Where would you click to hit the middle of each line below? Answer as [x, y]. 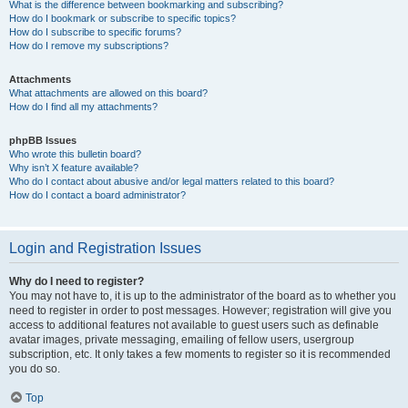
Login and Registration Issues [105, 248]
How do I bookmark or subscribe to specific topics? [122, 18]
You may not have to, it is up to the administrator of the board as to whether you [203, 296]
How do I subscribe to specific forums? [95, 32]
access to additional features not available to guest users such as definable [194, 325]
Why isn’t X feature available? [74, 168]
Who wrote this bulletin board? [75, 154]
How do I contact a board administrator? [97, 195]
